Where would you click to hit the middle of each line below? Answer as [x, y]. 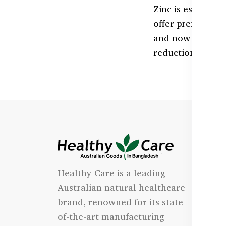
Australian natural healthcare [121, 187]
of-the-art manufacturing [111, 216]
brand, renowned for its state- [122, 202]
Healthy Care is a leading [111, 173]
